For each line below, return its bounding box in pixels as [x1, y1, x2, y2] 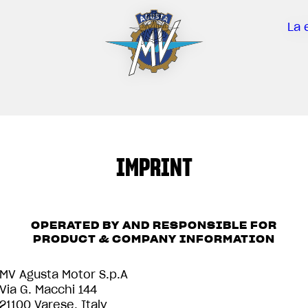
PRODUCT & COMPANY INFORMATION [33, 233, 275, 245]
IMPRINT [115, 151, 192, 183]
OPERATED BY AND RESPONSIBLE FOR [31, 219, 277, 232]
